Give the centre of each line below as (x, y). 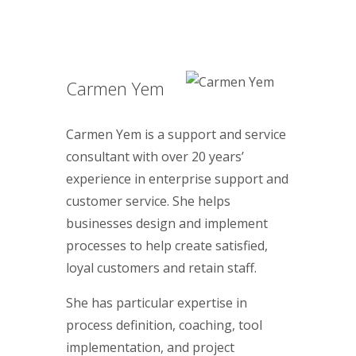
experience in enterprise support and (177, 178)
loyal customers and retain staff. (161, 267)
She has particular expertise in (157, 302)
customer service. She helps (148, 201)
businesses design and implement (167, 223)
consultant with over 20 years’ (155, 156)
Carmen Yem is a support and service (176, 134)
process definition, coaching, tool (164, 325)
